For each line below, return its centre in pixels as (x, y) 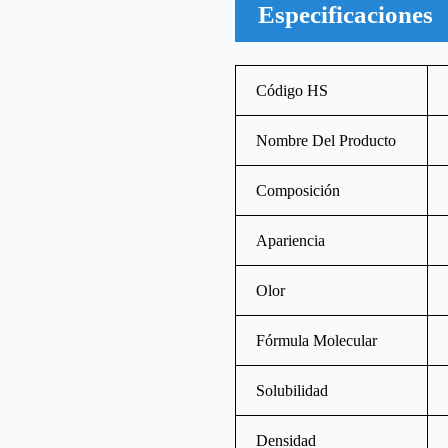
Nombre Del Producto (326, 140)
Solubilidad (292, 390)
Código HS (292, 90)
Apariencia (291, 240)
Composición (298, 190)
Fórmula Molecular (317, 340)
